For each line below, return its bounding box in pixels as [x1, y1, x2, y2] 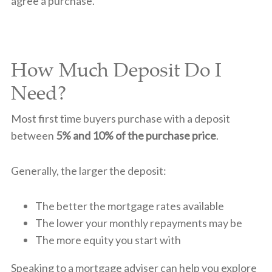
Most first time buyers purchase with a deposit [10, 111, 230, 125]
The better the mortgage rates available [35, 199, 224, 212]
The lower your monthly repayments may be [35, 216, 242, 229]
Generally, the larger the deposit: [10, 163, 166, 177]
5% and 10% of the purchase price [55, 128, 216, 142]
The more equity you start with [35, 233, 181, 246]
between [10, 128, 56, 142]
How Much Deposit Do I [10, 55, 222, 83]
